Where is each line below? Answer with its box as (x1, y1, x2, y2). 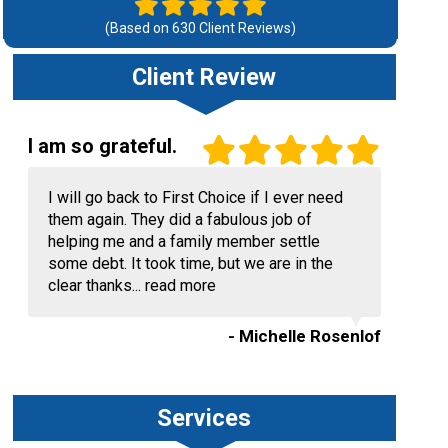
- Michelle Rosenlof (227, 326, 381, 346)
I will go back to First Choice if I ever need (47, 188, 343, 207)
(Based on (104, 20, 172, 36)
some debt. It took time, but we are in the (47, 254, 333, 273)
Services (157, 404, 252, 432)
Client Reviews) (195, 20, 296, 36)
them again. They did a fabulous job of (47, 210, 312, 229)
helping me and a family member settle (47, 232, 320, 251)
